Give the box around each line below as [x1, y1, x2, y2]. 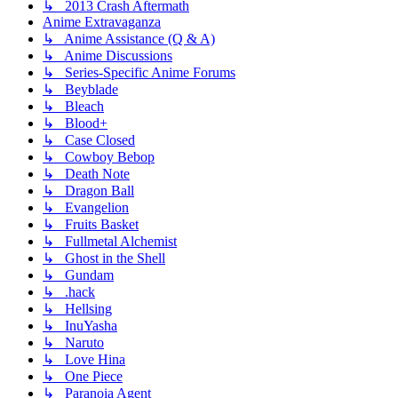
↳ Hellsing [43, 301, 112, 317]
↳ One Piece [43, 369, 123, 385]
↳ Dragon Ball [43, 183, 134, 199]
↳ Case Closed [43, 132, 135, 148]
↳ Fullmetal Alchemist [43, 234, 177, 250]
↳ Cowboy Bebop [43, 149, 155, 165]
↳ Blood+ [43, 115, 107, 131]
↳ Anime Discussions [43, 48, 172, 64]
